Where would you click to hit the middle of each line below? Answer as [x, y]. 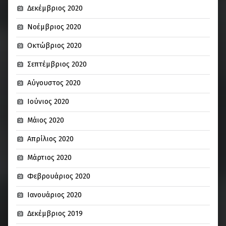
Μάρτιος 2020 [50, 158]
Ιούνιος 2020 [48, 102]
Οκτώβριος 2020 [55, 46]
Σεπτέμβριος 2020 [57, 64]
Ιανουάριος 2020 [55, 195]
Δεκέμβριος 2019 [55, 214]
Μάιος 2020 [46, 120]
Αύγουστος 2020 [54, 83]
